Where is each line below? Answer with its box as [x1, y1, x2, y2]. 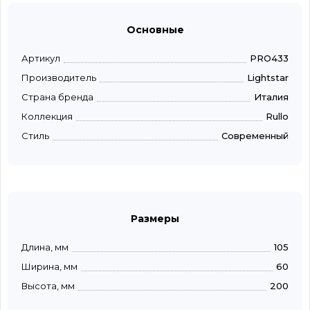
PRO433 [250, 53, 289, 64]
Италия [254, 91, 289, 103]
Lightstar [247, 72, 289, 84]
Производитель [21, 72, 96, 84]
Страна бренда [21, 91, 93, 103]
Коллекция [21, 111, 73, 122]
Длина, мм [21, 241, 69, 253]
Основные [126, 24, 184, 37]
